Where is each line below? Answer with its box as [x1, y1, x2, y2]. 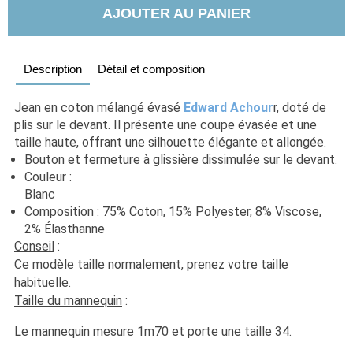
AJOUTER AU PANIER [102, 6, 251, 21]
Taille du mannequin [14, 293, 122, 308]
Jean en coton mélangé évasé [14, 100, 184, 115]
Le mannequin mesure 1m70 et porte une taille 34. [14, 324, 292, 339]
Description [24, 62, 82, 76]
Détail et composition [98, 62, 205, 76]
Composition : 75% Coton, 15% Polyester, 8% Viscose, [24, 204, 322, 219]
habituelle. [14, 275, 74, 290]
